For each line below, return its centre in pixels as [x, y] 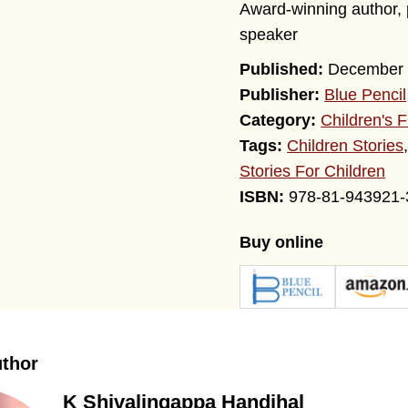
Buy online [282, 243]
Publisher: [280, 95]
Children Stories [346, 146]
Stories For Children [313, 172]
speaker [269, 35]
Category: [278, 121]
